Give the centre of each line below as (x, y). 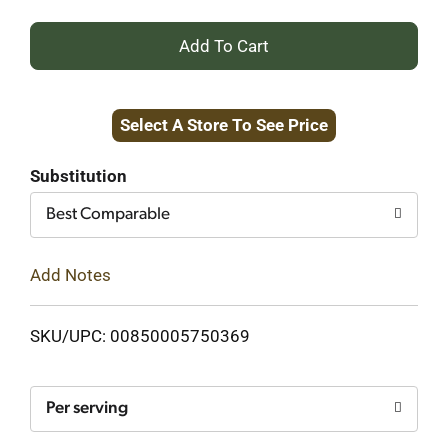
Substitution (78, 176)
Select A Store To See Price (224, 125)
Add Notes (70, 274)
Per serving (87, 408)
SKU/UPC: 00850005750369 (140, 335)
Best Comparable (108, 214)
